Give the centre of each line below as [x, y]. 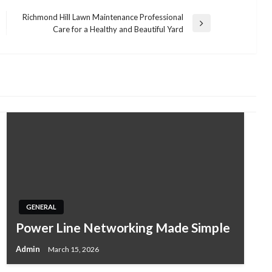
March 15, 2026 [73, 249]
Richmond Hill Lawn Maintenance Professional [103, 17]
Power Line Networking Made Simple [123, 227]
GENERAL [41, 207]
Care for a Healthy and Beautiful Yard [118, 29]
